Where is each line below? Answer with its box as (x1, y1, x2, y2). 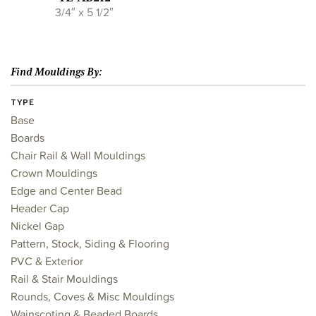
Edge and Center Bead (11, 182, 122, 199)
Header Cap (11, 200, 69, 217)
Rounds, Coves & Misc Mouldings (11, 288, 174, 305)
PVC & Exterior (11, 253, 83, 269)
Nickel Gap (11, 217, 64, 234)
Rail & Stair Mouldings (11, 270, 118, 287)
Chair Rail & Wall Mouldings (11, 147, 145, 164)
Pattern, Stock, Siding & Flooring (11, 235, 169, 252)
